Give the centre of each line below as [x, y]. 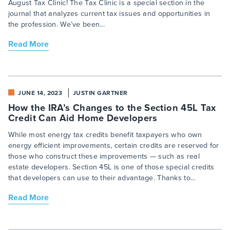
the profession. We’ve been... [56, 25]
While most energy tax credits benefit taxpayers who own [105, 135]
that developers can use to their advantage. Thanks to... [102, 178]
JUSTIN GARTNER [100, 93]
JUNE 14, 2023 [40, 93]
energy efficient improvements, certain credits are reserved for [113, 146]
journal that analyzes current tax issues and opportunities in [109, 14]
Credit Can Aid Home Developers [84, 118]
